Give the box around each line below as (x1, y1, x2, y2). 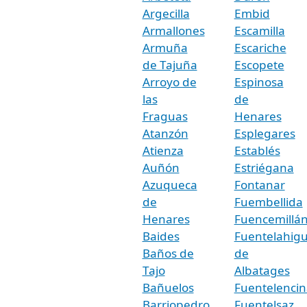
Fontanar (234, 176, 285, 193)
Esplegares (234, 125, 295, 141)
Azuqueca (142, 176, 197, 193)
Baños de (142, 245, 194, 261)
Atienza (142, 142, 184, 158)
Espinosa (234, 73, 284, 90)
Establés (234, 142, 280, 158)
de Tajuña (142, 56, 197, 73)
